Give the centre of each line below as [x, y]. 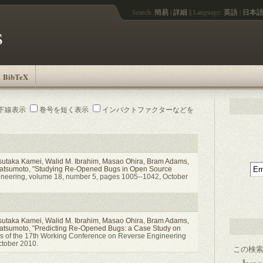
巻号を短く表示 [64, 109]
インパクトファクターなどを [148, 109]
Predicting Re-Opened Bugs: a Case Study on [107, 228]
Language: [208, 12]
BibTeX [15, 76]
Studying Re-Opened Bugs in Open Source [103, 168]
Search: [143, 12]
